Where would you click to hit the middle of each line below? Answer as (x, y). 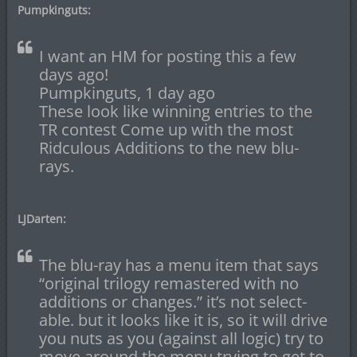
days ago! (73, 75)
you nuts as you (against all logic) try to (181, 339)
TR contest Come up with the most (166, 130)
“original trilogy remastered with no (169, 284)
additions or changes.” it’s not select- (173, 302)
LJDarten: (41, 219)
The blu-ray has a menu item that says (178, 265)
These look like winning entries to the (175, 112)
